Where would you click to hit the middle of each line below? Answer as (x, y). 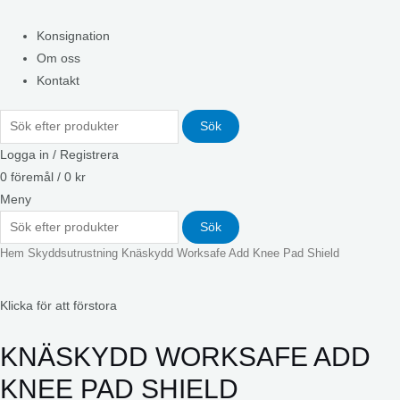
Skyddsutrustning (75, 254)
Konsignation (74, 36)
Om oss (59, 58)
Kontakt (58, 80)
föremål (32, 177)
